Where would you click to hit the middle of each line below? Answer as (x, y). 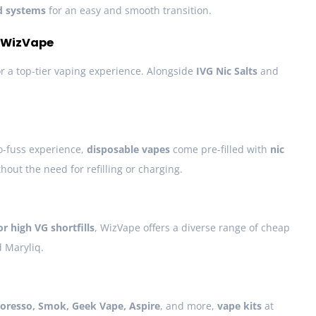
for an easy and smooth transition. (129, 11)
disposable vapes (128, 150)
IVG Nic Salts (227, 71)
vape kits (239, 306)
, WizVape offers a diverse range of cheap (192, 228)
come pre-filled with (220, 150)
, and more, (189, 306)
